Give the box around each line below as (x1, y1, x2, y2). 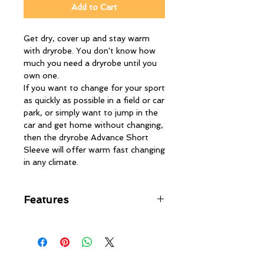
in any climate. (24, 157, 78, 167)
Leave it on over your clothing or (35, 217, 161, 227)
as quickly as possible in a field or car (24, 95, 164, 105)
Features (24, 193, 68, 206)
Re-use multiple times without (35, 242, 153, 252)
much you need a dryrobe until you (24, 58, 157, 68)
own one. (24, 71, 59, 81)
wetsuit (35, 230, 64, 240)
